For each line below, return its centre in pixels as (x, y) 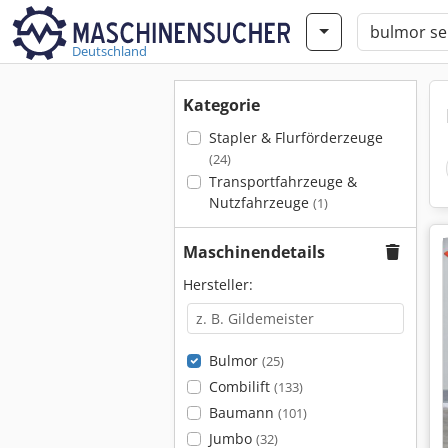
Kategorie (221, 105)
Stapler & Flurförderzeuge (295, 137)
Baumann (243, 412)
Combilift (241, 386)
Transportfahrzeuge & (282, 181)
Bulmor (235, 360)
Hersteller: (218, 284)
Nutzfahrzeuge (260, 202)
